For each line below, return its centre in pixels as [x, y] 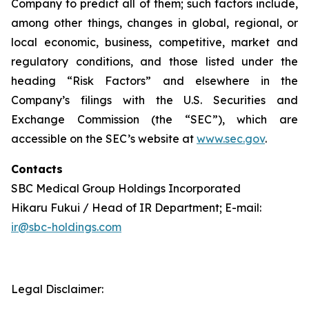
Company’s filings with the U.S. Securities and [154, 100]
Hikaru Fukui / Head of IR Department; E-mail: [136, 208]
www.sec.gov [231, 139]
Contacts [37, 169]
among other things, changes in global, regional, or [154, 23]
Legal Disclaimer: [57, 289]
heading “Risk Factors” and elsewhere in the [154, 81]
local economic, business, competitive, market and [154, 42]
